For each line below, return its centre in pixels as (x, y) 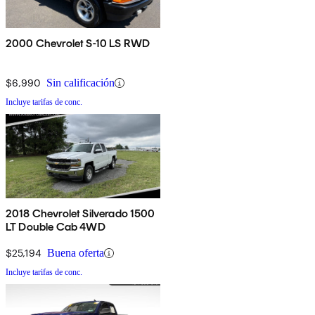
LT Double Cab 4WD (56, 227)
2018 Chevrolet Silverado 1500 (81, 214)
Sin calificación (81, 83)
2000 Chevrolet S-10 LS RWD (78, 44)
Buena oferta (76, 253)
